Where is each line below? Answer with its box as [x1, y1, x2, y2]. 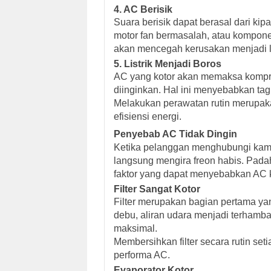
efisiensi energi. [114, 111, 181, 122]
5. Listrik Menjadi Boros [114, 58, 221, 69]
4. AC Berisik [114, 4, 172, 15]
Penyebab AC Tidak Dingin [114, 128, 237, 139]
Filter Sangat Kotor [114, 183, 200, 194]
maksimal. [114, 223, 157, 233]
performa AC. [114, 249, 170, 260]
